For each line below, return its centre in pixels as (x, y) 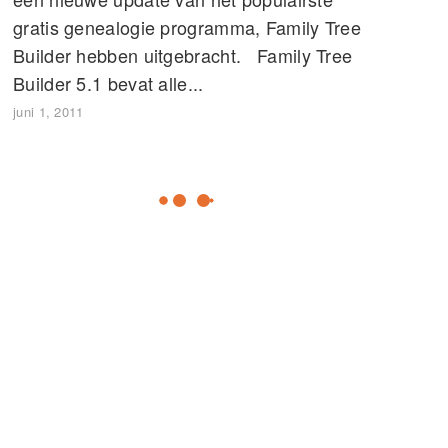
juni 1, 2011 (48, 111)
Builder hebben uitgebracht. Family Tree (183, 54)
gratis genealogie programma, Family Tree (187, 26)
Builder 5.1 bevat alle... (108, 82)
